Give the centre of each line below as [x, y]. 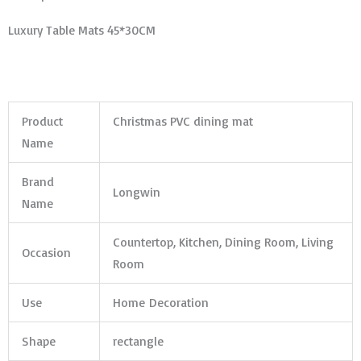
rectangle [138, 340]
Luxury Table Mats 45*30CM [82, 30]
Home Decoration [160, 302]
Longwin [136, 191]
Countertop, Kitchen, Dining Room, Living [223, 241]
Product [42, 120]
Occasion [46, 252]
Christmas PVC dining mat [183, 120]
